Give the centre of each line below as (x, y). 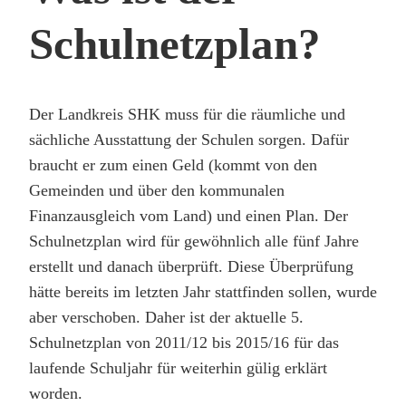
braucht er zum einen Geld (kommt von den (173, 165)
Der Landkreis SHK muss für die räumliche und (187, 115)
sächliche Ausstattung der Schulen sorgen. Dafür (189, 140)
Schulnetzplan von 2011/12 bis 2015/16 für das (184, 343)
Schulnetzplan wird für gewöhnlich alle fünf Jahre (194, 242)
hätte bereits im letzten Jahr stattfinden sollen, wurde (203, 292)
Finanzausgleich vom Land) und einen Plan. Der (188, 216)
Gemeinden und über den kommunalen (157, 191)
